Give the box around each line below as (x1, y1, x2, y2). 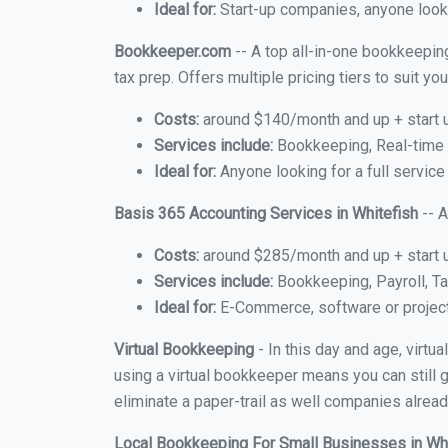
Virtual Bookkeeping (114, 340, 254, 359)
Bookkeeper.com (114, 42, 231, 61)
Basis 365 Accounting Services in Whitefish (114, 204, 418, 223)
